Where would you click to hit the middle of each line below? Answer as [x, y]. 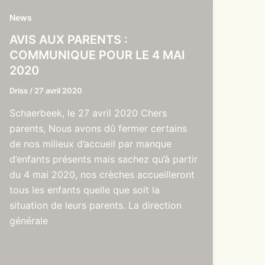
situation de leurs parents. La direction [95, 205]
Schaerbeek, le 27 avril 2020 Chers [88, 113]
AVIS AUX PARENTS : [68, 40]
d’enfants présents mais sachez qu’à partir [103, 159]
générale [28, 220]
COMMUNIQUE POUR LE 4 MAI [97, 55]
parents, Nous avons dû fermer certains [98, 128]
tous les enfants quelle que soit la [84, 190]
